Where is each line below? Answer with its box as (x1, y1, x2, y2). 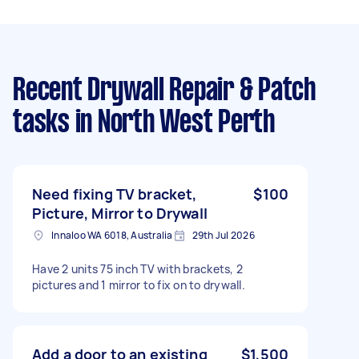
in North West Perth (69, 108, 275, 138)
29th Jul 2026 (192, 228, 255, 242)
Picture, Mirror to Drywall (32, 203, 208, 223)
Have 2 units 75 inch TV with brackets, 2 (32, 260, 243, 276)
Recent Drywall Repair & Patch (13, 76, 316, 106)
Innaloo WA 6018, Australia (51, 228, 173, 242)
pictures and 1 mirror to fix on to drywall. (32, 276, 245, 292)
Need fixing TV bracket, (32, 184, 197, 204)
